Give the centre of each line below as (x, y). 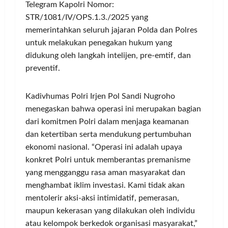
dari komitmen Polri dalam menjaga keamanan (107, 122)
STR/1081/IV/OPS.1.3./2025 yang (87, 18)
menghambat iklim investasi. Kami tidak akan (105, 186)
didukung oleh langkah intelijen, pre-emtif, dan (108, 56)
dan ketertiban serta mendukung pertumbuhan (108, 135)
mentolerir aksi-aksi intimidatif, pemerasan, (102, 198)
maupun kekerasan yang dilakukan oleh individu (110, 211)
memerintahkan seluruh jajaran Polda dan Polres (111, 30)
